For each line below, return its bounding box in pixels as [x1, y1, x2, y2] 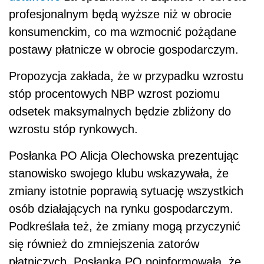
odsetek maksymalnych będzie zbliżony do [9, 104, 231, 118]
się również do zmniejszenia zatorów [9, 237, 199, 250]
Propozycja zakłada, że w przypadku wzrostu [9, 69, 243, 82]
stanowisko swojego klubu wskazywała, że [9, 166, 229, 180]
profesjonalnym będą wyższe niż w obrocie [9, 7, 232, 21]
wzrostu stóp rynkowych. [9, 122, 138, 136]
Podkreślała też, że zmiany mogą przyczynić [9, 219, 240, 233]
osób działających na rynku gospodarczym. [9, 202, 233, 215]
